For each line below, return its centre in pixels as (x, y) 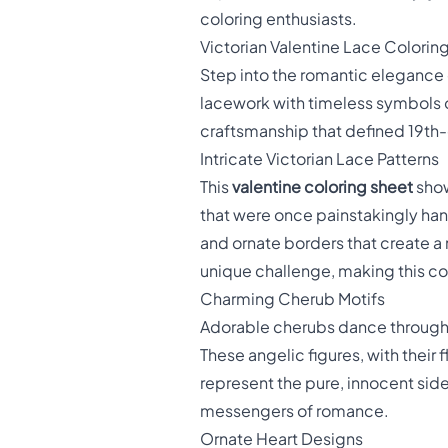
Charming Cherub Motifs (292, 299)
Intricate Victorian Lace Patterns (319, 159)
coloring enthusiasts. (278, 19)
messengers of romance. (294, 411)
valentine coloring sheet (322, 187)
